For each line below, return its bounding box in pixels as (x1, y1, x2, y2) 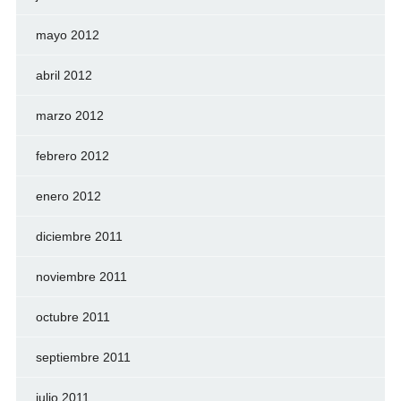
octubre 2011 (35, 309, 110, 324)
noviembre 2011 (35, 269, 127, 284)
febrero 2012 (35, 148, 109, 163)
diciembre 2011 (35, 228, 123, 243)
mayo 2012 (35, 27, 99, 42)
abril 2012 (35, 67, 92, 82)
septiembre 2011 (35, 349, 131, 364)
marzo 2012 (35, 107, 104, 123)
